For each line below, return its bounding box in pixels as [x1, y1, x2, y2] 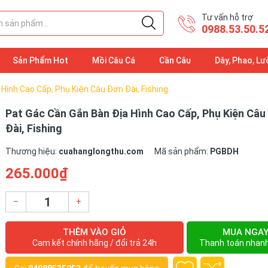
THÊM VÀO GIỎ [63, 227, 127, 237]
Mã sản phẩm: [154, 147, 210, 156]
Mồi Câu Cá [92, 56, 135, 65]
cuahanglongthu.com [59, 147, 144, 156]
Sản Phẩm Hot [13, 56, 68, 65]
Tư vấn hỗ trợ [202, 13, 253, 22]
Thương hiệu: [5, 147, 59, 156]
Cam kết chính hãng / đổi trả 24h [32, 238, 157, 248]
